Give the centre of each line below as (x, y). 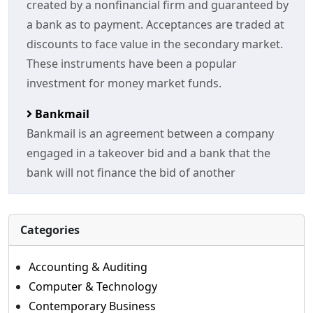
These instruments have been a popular (132, 64)
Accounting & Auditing (88, 267)
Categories (50, 230)
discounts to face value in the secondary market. (155, 44)
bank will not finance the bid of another (131, 173)
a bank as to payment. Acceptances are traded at (155, 24)
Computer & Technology (93, 286)
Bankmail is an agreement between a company (150, 133)
